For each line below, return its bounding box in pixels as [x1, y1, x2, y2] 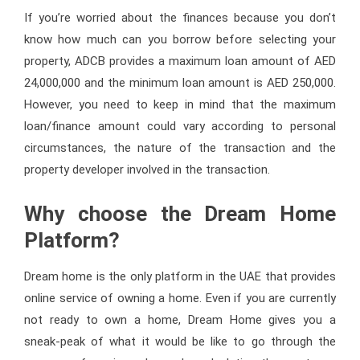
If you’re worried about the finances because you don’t [24, 10, 336, 25]
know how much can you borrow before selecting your [24, 31, 336, 47]
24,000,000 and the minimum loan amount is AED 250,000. [24, 75, 336, 90]
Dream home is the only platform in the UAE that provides [24, 268, 336, 284]
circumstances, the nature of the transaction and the [24, 140, 336, 155]
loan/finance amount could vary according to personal [24, 118, 336, 133]
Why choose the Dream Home [24, 201, 336, 226]
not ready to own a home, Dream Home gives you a [24, 312, 336, 327]
